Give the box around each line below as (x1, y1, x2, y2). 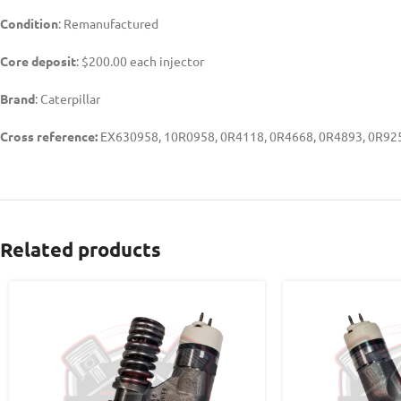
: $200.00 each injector (76, 52, 204, 69)
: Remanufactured (58, 14, 158, 31)
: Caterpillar (35, 90, 100, 107)
